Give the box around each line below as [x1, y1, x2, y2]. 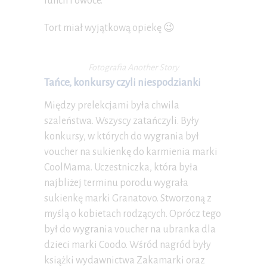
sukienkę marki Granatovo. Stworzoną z [44, 193, 212, 204]
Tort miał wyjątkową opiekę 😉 [44, 23, 175, 34]
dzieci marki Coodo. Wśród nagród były [44, 240, 211, 251]
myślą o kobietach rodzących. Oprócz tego [44, 209, 221, 220]
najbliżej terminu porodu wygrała [44, 178, 188, 189]
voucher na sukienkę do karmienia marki [44, 147, 218, 158]
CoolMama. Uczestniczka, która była [44, 162, 198, 173]
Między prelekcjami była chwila [44, 100, 179, 111]
